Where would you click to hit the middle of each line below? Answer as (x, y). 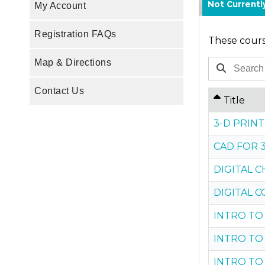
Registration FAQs (75, 34)
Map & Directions (73, 62)
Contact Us (59, 91)
